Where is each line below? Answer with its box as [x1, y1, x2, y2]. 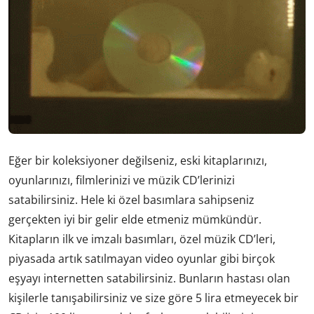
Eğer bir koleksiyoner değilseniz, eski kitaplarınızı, [8, 153, 267, 169]
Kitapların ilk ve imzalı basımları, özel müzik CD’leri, [8, 231, 275, 247]
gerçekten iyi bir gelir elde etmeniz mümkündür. [8, 212, 261, 228]
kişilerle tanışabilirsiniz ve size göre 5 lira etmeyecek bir [8, 290, 299, 306]
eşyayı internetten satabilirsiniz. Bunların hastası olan [8, 271, 290, 287]
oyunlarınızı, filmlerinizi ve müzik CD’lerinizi [8, 172, 235, 189]
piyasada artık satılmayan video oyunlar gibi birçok [8, 251, 275, 267]
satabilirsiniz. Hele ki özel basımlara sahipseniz [8, 192, 254, 208]
